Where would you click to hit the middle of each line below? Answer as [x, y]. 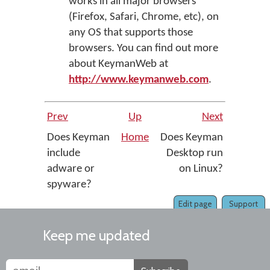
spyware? [71, 185]
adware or [71, 169]
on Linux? [201, 169]
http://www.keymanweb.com [139, 80]
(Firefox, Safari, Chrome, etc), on [144, 17]
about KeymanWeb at [118, 64]
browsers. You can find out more [143, 49]
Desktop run [195, 153]
